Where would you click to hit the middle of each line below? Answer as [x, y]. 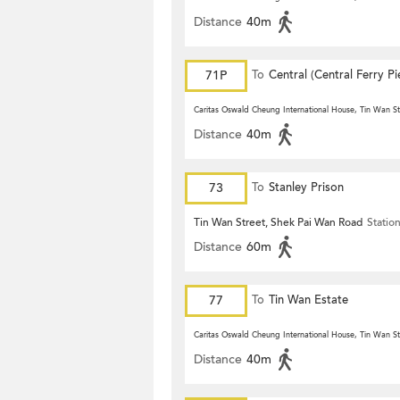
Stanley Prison [306, 187]
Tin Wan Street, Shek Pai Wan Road [278, 222]
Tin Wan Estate [308, 300]
